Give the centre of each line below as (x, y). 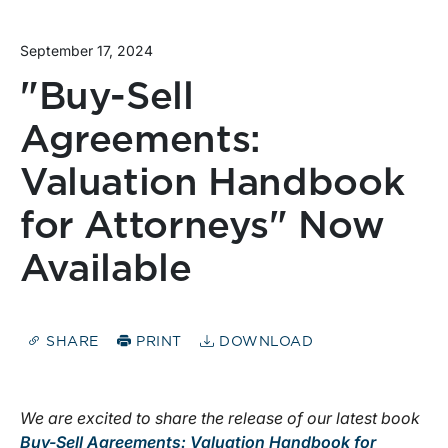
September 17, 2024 (86, 50)
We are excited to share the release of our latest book (220, 418)
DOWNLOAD (264, 342)
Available (106, 269)
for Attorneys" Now (202, 226)
